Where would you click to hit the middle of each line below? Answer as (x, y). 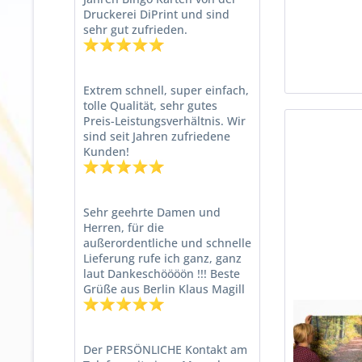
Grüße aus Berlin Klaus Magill (164, 289)
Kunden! (106, 152)
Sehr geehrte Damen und (152, 212)
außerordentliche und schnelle (167, 243)
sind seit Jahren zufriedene (157, 136)
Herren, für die (124, 227)
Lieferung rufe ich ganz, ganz (162, 258)
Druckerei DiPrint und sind (156, 14)
